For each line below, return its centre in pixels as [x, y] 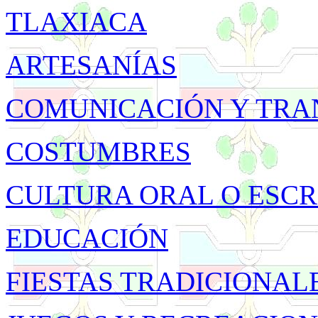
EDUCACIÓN [87, 238]
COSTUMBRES [98, 152]
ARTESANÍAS [91, 65]
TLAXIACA [76, 22]
